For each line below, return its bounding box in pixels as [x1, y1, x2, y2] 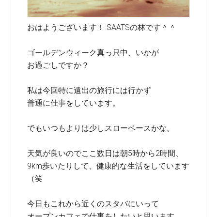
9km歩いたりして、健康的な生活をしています [27, 161, 190, 170]
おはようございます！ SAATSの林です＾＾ [27, 23, 177, 32]
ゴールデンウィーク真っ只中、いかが [27, 48, 159, 57]
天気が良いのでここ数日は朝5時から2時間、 [27, 149, 184, 158]
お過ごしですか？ [27, 61, 90, 70]
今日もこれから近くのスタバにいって [27, 199, 159, 208]
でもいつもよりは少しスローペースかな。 [27, 124, 175, 133]
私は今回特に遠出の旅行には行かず [27, 86, 152, 95]
